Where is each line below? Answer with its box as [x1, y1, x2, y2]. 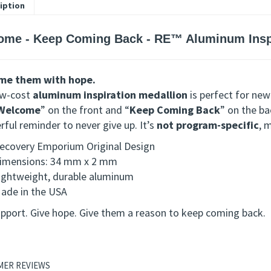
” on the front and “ [40, 102, 129, 117]
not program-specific [156, 117, 259, 132]
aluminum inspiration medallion [32, 87, 188, 102]
